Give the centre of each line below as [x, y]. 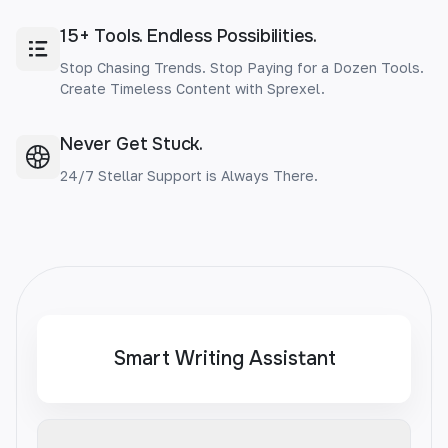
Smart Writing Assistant [224, 359]
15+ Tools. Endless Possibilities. [189, 36]
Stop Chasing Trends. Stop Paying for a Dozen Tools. [242, 68]
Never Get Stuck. [132, 144]
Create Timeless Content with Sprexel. [192, 89]
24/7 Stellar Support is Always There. [189, 176]
